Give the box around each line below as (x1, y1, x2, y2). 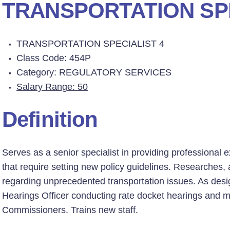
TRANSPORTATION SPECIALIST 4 (16, 39, 164, 49)
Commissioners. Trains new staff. (2, 205, 138, 215)
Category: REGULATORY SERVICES (16, 67, 171, 78)
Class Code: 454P (16, 53, 91, 63)
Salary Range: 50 (16, 82, 88, 92)
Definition (2, 107, 98, 131)
